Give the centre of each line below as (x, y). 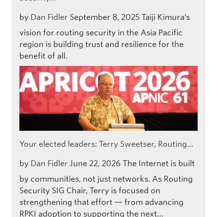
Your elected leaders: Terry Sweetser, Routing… (106, 144)
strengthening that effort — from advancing (101, 202)
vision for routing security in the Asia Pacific (101, 32)
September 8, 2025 (105, 17)
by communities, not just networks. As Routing (106, 179)
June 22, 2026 (95, 163)
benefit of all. (43, 56)
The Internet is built (159, 163)
